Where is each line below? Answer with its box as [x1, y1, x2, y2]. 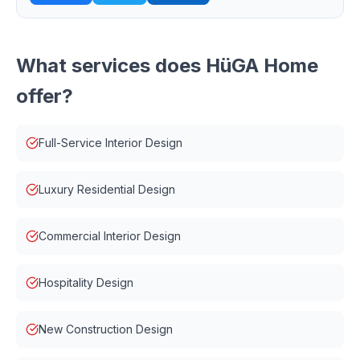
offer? [16, 84, 73, 108]
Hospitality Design [39, 276, 133, 289]
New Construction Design [39, 322, 173, 336]
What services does [16, 54, 206, 77]
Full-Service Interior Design [39, 136, 182, 149]
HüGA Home [206, 54, 318, 77]
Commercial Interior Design [39, 229, 181, 243]
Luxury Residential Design [39, 182, 175, 196]
